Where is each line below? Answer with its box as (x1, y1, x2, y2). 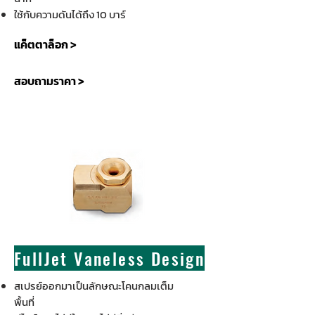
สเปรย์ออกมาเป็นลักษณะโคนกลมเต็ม (14, 278, 174, 294)
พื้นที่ (14, 294, 34, 310)
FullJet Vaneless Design (14, 245, 205, 271)
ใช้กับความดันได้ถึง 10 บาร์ (14, 6, 126, 22)
